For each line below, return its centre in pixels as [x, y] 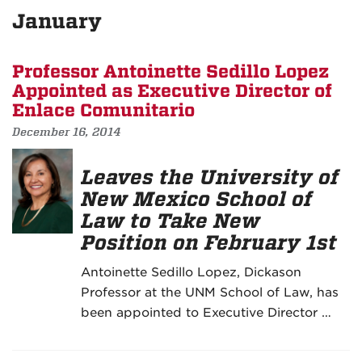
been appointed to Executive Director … [206, 313]
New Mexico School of [196, 200]
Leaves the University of [210, 178]
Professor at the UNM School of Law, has [210, 293]
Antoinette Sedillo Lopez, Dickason [191, 273]
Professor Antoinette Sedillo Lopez [170, 72]
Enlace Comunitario [103, 111]
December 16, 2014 [67, 132]
